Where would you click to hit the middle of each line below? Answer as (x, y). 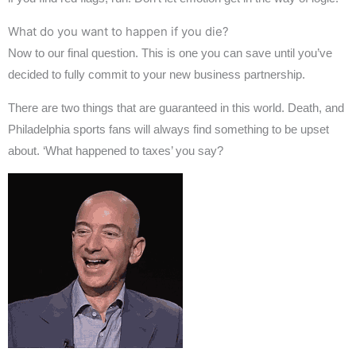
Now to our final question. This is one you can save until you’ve (170, 53)
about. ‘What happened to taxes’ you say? (116, 151)
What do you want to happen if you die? (118, 31)
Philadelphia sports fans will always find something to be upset (168, 129)
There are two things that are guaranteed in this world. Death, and (176, 108)
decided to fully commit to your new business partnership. (157, 74)
